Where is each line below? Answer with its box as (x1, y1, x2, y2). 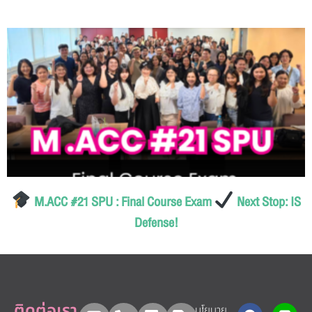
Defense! (134, 212, 178, 234)
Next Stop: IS (234, 192, 301, 213)
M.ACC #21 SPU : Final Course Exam (31, 192, 214, 213)
